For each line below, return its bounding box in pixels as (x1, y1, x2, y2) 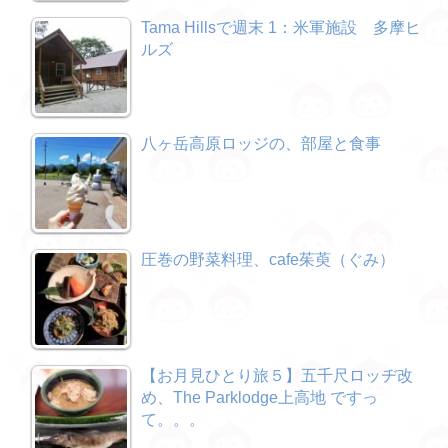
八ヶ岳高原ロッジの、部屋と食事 (141, 135, 381, 152)
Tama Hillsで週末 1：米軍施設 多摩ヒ (141, 19, 421, 36)
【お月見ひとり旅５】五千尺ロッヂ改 (141, 367, 413, 384)
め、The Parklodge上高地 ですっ (141, 389, 378, 406)
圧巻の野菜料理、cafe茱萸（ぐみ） (141, 251, 395, 268)
